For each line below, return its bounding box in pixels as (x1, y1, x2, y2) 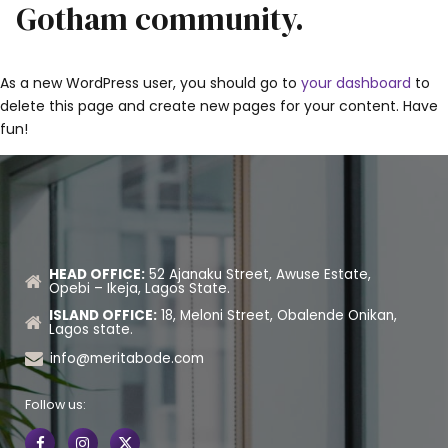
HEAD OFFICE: (48, 265, 145, 285)
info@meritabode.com (49, 348, 204, 368)
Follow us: (25, 395, 86, 413)
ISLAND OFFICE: (48, 305, 157, 325)
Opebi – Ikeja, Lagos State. (48, 279, 230, 299)
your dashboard (301, 73, 411, 93)
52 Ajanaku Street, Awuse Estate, (144, 265, 371, 285)
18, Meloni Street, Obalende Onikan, (156, 305, 397, 325)
